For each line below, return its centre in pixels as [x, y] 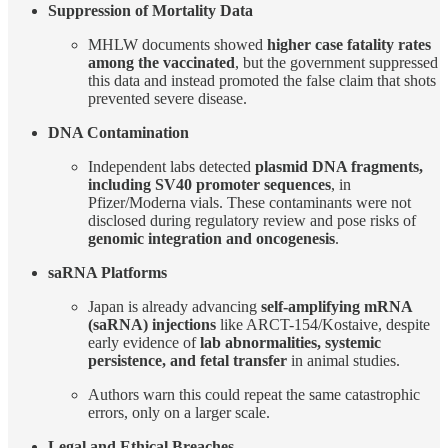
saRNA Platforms [107, 272]
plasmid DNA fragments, [339, 166]
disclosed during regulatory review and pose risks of [252, 220]
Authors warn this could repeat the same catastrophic [254, 394]
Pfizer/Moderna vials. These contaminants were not [249, 202]
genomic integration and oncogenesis [211, 238]
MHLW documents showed [177, 44]
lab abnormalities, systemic [290, 342]
